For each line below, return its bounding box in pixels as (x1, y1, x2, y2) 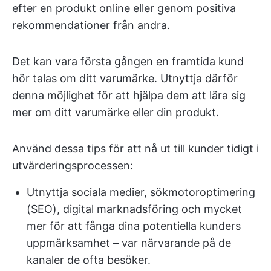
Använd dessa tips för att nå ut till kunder (12, 142, 224, 155)
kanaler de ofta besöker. (27, 253, 151, 267)
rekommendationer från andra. (12, 19, 170, 32)
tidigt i (227, 142, 259, 155)
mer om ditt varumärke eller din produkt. (12, 106, 219, 119)
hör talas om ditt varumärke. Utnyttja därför (12, 72, 238, 85)
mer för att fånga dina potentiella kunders (27, 220, 241, 233)
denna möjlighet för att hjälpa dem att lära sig (12, 89, 246, 102)
